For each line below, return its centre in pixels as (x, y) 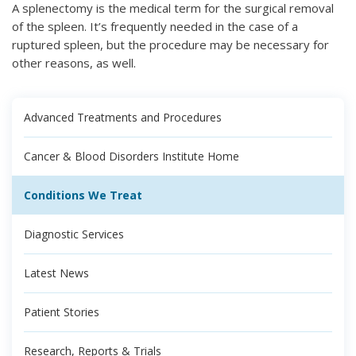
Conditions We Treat (83, 195)
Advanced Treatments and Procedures (123, 117)
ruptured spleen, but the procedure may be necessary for (170, 44)
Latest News (56, 273)
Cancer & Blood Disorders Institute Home (132, 156)
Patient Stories (62, 311)
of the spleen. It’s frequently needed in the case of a (155, 26)
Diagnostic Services (74, 234)
